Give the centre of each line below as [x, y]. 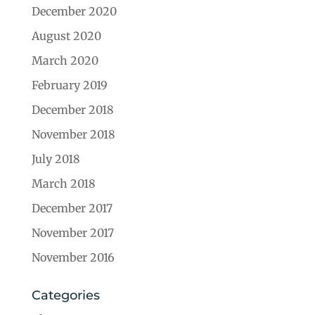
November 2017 [72, 232]
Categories [65, 295]
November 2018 [73, 134]
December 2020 [74, 11]
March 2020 [65, 60]
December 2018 [72, 109]
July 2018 [56, 159]
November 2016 [73, 257]
